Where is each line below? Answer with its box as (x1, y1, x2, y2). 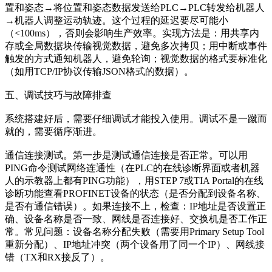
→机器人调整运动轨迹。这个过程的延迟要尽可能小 (5, 15, 228, 25)
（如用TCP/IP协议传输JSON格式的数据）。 (5, 66, 194, 76)
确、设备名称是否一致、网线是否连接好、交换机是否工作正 (5, 213, 267, 224)
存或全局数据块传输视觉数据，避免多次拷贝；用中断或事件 (5, 40, 267, 51)
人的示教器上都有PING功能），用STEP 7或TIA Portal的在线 (5, 175, 263, 186)
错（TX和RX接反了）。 (5, 251, 110, 262)
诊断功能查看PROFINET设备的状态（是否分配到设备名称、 (5, 188, 266, 199)
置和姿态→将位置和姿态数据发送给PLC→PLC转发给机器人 (5, 2, 265, 13)
